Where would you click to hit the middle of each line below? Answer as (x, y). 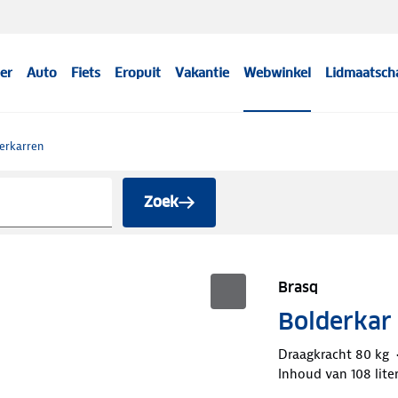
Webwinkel (278, 73)
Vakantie (203, 73)
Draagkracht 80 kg (333, 354)
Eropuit (138, 73)
